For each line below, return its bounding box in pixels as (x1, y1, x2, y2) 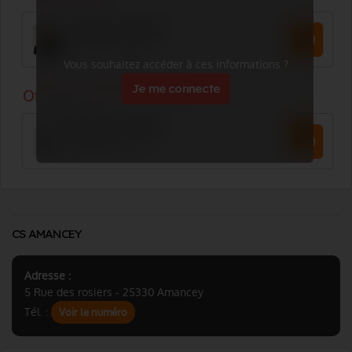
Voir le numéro (59, 306, 127, 319)
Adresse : (24, 268, 71, 284)
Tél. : (24, 304, 51, 320)
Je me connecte (131, 81, 221, 96)
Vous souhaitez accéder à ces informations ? (64, 57, 288, 72)
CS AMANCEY (12, 226, 82, 241)
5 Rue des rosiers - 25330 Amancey (24, 284, 203, 300)
